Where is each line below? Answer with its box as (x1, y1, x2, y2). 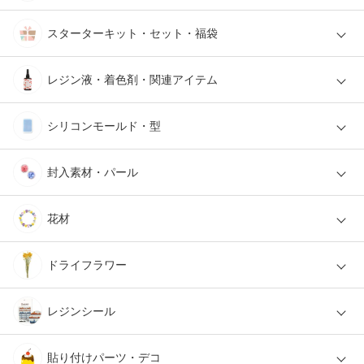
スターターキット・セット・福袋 (47, 26, 218, 40)
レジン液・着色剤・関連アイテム (47, 72, 218, 86)
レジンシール (47, 304, 115, 318)
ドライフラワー (47, 258, 127, 271)
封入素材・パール (47, 165, 138, 179)
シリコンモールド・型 (47, 119, 161, 132)
